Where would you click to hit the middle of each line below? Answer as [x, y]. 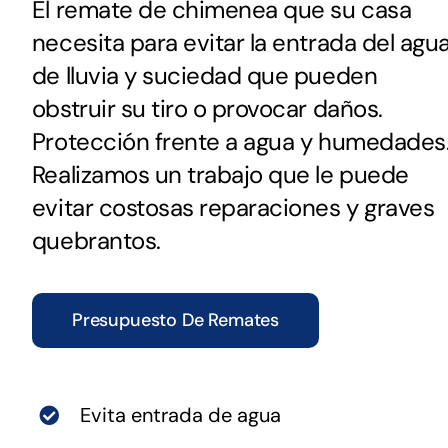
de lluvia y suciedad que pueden [204, 75]
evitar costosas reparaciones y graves [233, 207]
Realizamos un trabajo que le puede [220, 174]
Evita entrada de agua [180, 414]
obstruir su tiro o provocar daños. [207, 108]
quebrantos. [96, 240]
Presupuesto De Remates [175, 319]
